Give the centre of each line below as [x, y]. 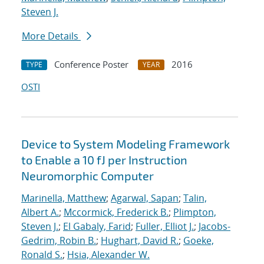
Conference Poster [91, 65]
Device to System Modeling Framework [126, 144]
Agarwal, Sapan [145, 198]
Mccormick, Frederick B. [116, 212]
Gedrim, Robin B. [59, 241]
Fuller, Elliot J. [165, 227]
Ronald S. [42, 255]
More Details [51, 36]
